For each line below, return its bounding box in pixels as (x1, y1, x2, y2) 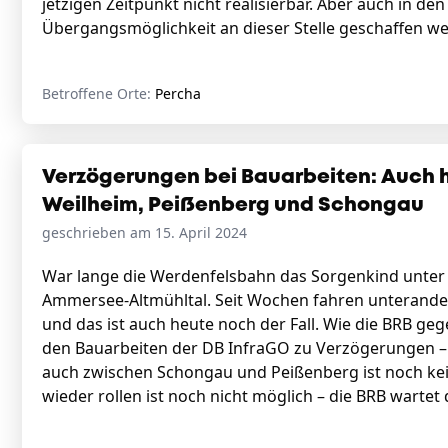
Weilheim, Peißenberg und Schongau (42, 196, 424, 215)
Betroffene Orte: (42, 84, 155, 103)
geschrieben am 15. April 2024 (42, 223, 247, 242)
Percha (155, 84, 201, 103)
